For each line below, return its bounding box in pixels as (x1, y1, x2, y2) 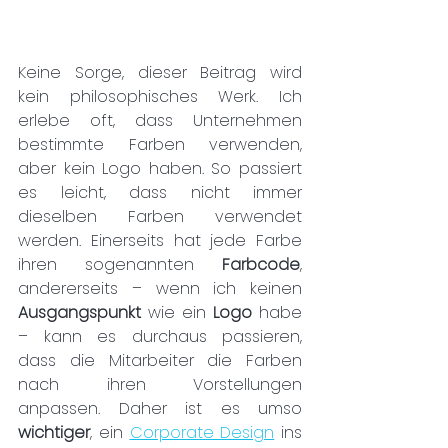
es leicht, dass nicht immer (18, 180, 302, 204)
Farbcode (222, 252, 300, 276)
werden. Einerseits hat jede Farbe (18, 228, 302, 252)
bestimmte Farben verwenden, (18, 132, 302, 156)
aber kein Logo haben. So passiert (18, 156, 302, 180)
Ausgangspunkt (18, 300, 148, 324)
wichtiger (18, 420, 90, 444)
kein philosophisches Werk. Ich (18, 84, 302, 108)
